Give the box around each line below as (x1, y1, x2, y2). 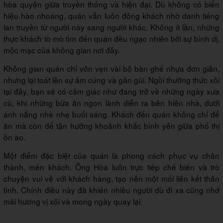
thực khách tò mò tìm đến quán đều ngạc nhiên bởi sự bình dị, (3, 32, 220, 44)
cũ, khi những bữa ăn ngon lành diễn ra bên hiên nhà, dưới (3, 97, 220, 108)
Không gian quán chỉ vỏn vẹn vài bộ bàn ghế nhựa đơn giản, (3, 62, 220, 74)
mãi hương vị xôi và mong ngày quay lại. (3, 195, 142, 207)
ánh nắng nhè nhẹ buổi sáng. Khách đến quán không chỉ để (3, 108, 220, 119)
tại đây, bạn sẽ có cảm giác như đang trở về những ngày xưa (3, 85, 220, 97)
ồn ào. (3, 131, 25, 142)
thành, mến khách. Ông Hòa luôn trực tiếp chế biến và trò (3, 161, 220, 172)
